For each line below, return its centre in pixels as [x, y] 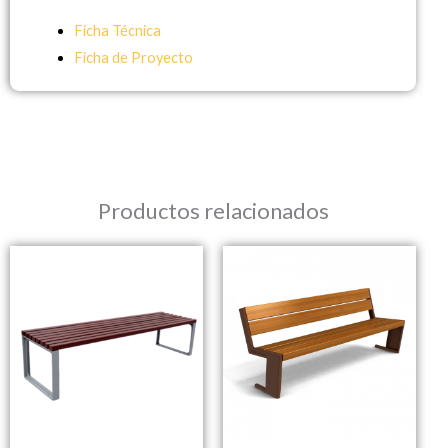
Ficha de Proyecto [133, 58]
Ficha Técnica [117, 31]
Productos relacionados [213, 210]
